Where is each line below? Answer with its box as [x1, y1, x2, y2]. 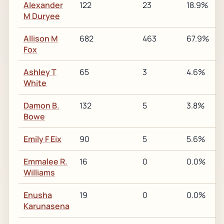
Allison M [23, 33, 58, 44]
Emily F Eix [23, 133, 61, 144]
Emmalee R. [23, 156, 67, 167]
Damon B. [23, 100, 59, 111]
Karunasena [23, 200, 69, 211]
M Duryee [23, 10, 60, 21]
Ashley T [23, 66, 56, 77]
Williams [23, 167, 55, 178]
